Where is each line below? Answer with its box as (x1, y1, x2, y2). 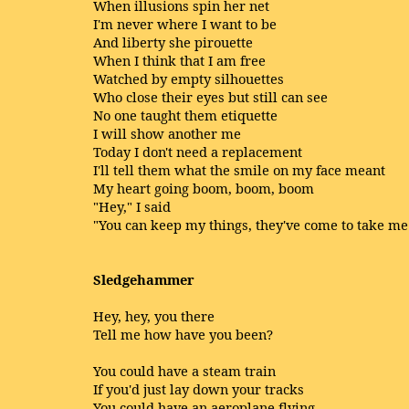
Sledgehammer (93, 270, 194, 288)
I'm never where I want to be (93, 15, 277, 33)
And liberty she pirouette (93, 33, 253, 51)
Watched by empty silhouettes (93, 69, 284, 88)
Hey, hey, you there (93, 307, 215, 325)
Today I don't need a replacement (93, 142, 302, 161)
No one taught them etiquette (93, 106, 278, 124)
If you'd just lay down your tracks (93, 380, 304, 398)
